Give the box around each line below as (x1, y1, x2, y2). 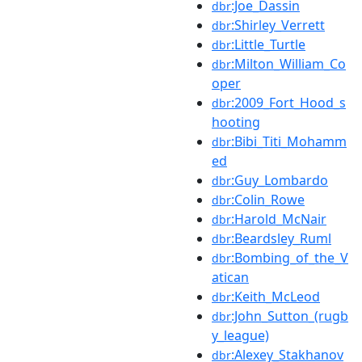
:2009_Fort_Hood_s (231, 94, 346, 112)
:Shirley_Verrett (231, 16, 325, 34)
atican (212, 268, 249, 286)
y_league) (212, 326, 269, 344)
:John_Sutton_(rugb (231, 307, 348, 325)
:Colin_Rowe (231, 191, 305, 208)
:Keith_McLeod (231, 288, 320, 305)
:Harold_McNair (231, 210, 326, 228)
